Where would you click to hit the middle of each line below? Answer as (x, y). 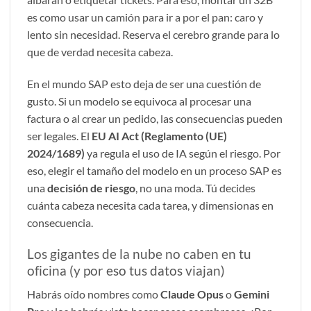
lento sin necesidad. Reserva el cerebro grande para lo (153, 34)
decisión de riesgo (91, 187)
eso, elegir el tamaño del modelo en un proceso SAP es (154, 170)
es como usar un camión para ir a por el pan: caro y (145, 17)
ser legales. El (59, 135)
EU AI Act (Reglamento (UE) (159, 135)
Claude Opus (192, 294)
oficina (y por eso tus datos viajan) (126, 270)
